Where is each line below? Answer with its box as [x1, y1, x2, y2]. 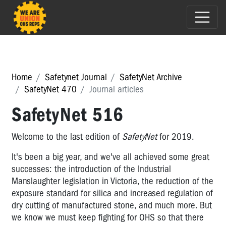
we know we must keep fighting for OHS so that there [12, 211, 204, 223]
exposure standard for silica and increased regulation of [12, 187, 213, 199]
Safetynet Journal [45, 71, 107, 83]
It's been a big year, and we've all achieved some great [12, 151, 209, 162]
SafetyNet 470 [24, 83, 77, 95]
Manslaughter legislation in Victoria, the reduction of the [12, 175, 213, 187]
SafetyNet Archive [120, 71, 182, 83]
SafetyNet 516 [12, 103, 124, 126]
